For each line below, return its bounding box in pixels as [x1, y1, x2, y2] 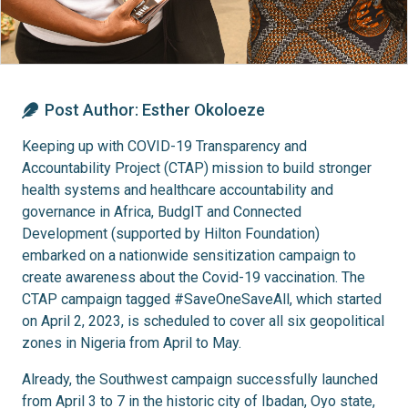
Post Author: [45, 100, 143, 120]
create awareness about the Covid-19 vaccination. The [22, 269, 365, 287]
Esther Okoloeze [142, 100, 266, 120]
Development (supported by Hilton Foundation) [22, 225, 320, 243]
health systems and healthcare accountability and [22, 181, 333, 199]
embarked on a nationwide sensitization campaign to [22, 247, 356, 265]
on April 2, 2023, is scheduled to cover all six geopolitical [22, 312, 384, 331]
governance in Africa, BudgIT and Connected [22, 203, 301, 221]
